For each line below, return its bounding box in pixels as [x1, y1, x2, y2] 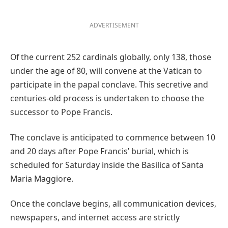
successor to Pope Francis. [10, 106, 112, 118]
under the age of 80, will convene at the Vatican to [10, 65, 202, 77]
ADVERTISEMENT [89, 20, 139, 30]
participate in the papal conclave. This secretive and [10, 79, 208, 91]
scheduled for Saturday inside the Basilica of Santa [10, 159, 204, 170]
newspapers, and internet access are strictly [10, 211, 180, 223]
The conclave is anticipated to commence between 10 [10, 131, 215, 143]
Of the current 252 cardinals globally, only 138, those [10, 51, 211, 63]
